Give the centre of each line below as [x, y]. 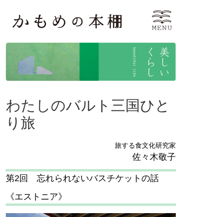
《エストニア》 [36, 197]
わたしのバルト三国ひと [88, 105]
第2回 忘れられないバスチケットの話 [82, 178]
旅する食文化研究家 [145, 145]
